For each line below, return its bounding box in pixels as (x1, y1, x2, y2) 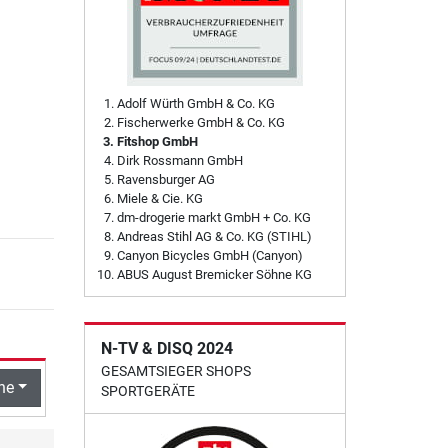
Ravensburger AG (116, 172, 215, 188)
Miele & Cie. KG (116, 191, 203, 207)
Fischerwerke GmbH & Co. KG (116, 115, 285, 131)
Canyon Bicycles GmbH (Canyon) (116, 248, 303, 264)
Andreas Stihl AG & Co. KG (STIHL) (116, 229, 312, 245)
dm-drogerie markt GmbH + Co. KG (116, 210, 311, 226)
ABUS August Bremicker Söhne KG (116, 267, 312, 283)
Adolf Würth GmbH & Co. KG (116, 96, 275, 112)
